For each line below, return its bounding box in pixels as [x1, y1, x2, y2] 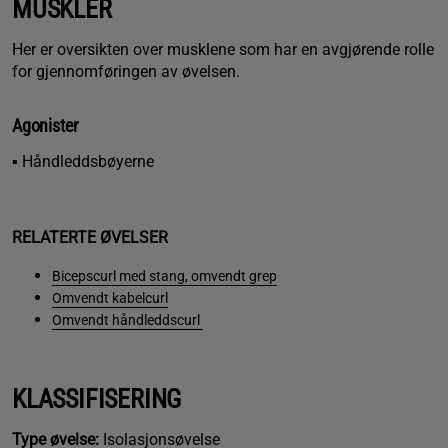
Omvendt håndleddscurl [52, 311, 203, 328]
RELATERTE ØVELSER [12, 227, 168, 247]
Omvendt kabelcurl [52, 289, 168, 306]
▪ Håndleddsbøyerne [12, 151, 154, 171]
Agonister [12, 114, 78, 136]
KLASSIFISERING [12, 383, 182, 414]
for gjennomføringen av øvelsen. [12, 61, 240, 81]
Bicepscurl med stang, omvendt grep [52, 267, 277, 284]
